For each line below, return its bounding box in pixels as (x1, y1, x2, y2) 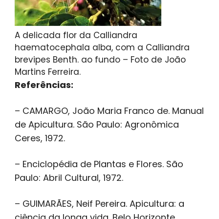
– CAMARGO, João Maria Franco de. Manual (15, 105, 204, 117)
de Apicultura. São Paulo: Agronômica (15, 118, 179, 131)
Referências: (15, 79, 73, 91)
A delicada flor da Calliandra (15, 29, 137, 42)
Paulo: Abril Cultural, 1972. (15, 172, 123, 184)
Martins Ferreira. (15, 66, 81, 78)
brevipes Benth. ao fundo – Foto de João (15, 54, 186, 66)
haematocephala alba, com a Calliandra (15, 42, 190, 54)
